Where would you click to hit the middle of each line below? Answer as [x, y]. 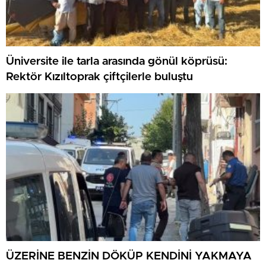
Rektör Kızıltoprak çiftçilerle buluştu [99, 77]
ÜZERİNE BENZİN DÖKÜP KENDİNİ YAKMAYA [129, 256]
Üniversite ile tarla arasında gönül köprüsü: [117, 61]
